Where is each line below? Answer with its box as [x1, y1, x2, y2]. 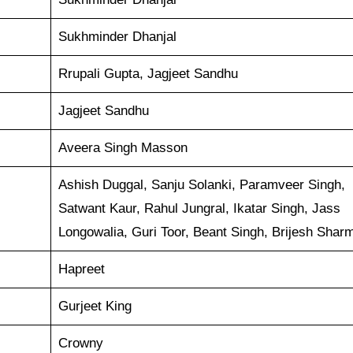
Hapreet [58, 262, 105, 277]
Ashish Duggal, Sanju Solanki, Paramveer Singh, [58, 177, 345, 193]
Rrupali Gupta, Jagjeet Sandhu [58, 66, 238, 82]
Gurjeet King [58, 299, 132, 314]
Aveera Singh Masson [58, 140, 188, 156]
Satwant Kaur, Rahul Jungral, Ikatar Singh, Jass [58, 201, 340, 217]
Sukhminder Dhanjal [58, 29, 176, 45]
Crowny [58, 336, 103, 351]
